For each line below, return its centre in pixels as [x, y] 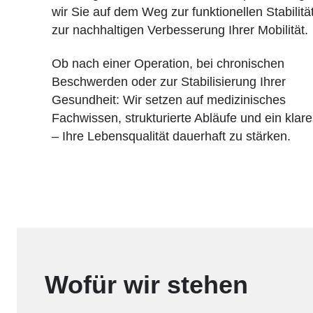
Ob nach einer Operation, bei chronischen [168, 63]
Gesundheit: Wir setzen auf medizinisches [169, 100]
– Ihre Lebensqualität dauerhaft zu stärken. [171, 136]
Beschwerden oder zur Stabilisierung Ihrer [169, 81]
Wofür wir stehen [146, 284]
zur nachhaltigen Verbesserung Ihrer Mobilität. [180, 30]
